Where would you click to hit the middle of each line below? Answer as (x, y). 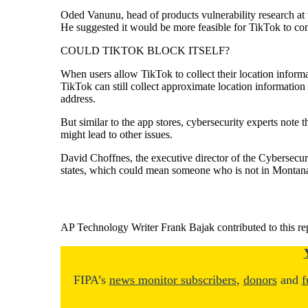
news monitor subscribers (173, 279)
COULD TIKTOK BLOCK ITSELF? (145, 50)
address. (78, 98)
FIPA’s (91, 279)
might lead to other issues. (116, 134)
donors (260, 279)
